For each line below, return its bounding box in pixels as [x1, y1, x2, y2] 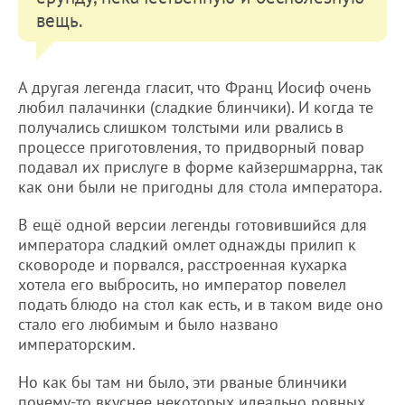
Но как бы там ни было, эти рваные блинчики [18, 371, 347, 392]
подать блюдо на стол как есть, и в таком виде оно [18, 293, 383, 315]
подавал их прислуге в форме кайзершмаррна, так [18, 155, 383, 177]
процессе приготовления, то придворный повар [18, 136, 364, 157]
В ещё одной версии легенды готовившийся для [18, 213, 367, 235]
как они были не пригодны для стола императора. [18, 175, 386, 197]
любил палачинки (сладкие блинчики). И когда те [18, 96, 373, 118]
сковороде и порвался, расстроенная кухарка [18, 253, 347, 275]
